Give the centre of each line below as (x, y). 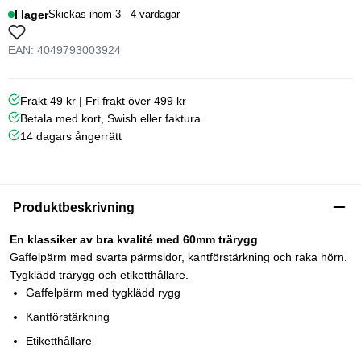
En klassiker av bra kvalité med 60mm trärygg (134, 239)
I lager (32, 14)
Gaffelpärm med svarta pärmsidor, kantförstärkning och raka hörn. (178, 257)
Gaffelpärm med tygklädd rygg (103, 292)
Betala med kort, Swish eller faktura (111, 118)
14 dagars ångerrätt (71, 136)
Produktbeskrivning (74, 207)
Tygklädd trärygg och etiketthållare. (99, 274)
